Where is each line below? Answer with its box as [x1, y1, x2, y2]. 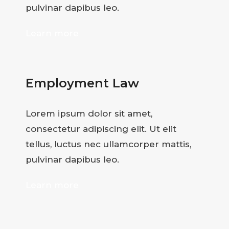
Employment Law [26, 76, 139, 91]
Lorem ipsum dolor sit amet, [26, 108, 152, 119]
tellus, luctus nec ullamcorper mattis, [26, 139, 191, 150]
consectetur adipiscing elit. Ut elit [26, 124, 176, 134]
